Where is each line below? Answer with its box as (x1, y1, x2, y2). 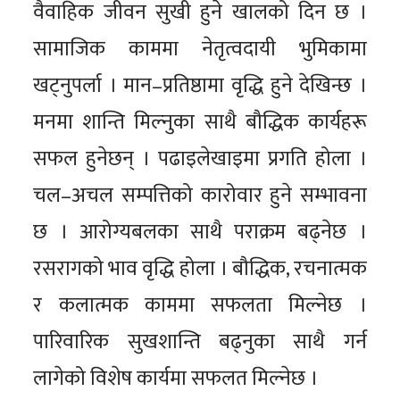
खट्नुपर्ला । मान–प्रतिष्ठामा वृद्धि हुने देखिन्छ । (33, 68, 367, 103)
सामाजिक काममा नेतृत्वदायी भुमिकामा (33, 31, 367, 66)
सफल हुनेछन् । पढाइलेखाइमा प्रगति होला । (33, 141, 367, 176)
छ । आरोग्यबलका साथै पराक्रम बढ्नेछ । (33, 214, 367, 249)
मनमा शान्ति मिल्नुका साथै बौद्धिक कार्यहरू (33, 104, 367, 139)
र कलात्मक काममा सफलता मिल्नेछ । (33, 287, 367, 322)
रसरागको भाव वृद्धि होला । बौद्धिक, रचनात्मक (33, 251, 367, 286)
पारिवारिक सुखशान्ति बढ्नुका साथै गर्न (33, 324, 367, 359)
